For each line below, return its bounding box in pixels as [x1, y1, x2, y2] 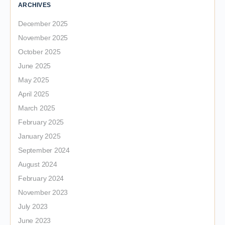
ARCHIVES [18, 2, 51, 9]
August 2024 [18, 160, 57, 168]
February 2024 [18, 174, 64, 182]
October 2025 [18, 48, 61, 56]
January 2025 [18, 132, 61, 140]
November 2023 [18, 188, 68, 196]
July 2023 [18, 202, 48, 210]
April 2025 [18, 90, 49, 98]
